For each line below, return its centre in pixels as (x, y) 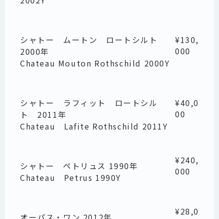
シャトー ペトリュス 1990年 (79, 166)
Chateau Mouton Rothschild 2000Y (95, 63)
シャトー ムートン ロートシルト (89, 40)
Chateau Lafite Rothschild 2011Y (94, 126)
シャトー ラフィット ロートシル (89, 103)
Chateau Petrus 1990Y (71, 178)
